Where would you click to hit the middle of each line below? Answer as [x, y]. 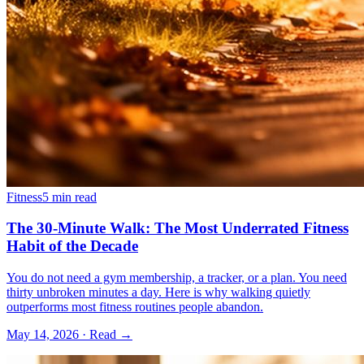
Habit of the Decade [72, 246]
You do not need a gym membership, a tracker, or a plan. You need [177, 278]
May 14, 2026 [43, 335]
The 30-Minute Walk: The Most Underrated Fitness [178, 228]
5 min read [69, 197]
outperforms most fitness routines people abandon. [135, 307]
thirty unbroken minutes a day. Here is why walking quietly [158, 292]
